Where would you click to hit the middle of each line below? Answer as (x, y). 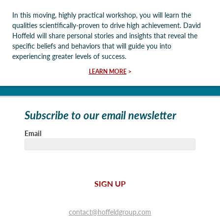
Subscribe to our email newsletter (100, 115)
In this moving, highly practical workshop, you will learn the (102, 15)
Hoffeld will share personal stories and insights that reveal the (105, 35)
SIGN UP (110, 183)
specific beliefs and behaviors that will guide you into (92, 46)
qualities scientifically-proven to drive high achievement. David (107, 25)
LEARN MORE (108, 71)
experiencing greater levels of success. (69, 56)
